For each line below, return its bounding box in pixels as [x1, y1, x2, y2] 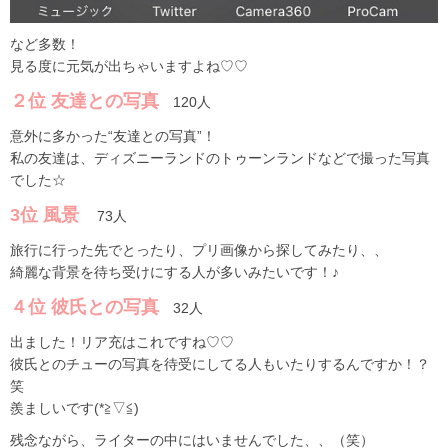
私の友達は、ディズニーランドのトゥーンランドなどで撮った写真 [10, 149, 430, 166]
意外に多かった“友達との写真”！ [10, 127, 216, 144]
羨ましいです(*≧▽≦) [10, 399, 139, 416]
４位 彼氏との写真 [10, 296, 159, 317]
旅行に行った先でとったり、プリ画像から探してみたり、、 [10, 241, 388, 258]
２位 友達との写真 [10, 90, 159, 111]
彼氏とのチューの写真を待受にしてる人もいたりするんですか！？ [10, 355, 430, 372]
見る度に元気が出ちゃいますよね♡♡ [10, 57, 248, 74]
